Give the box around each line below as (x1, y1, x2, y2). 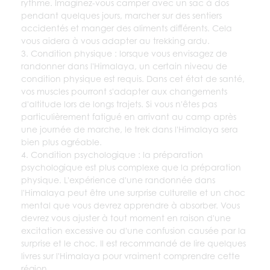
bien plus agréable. (21, 136, 102, 147)
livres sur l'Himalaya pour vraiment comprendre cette (21, 250, 240, 261)
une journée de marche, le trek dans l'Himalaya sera (21, 124, 238, 134)
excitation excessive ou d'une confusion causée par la (21, 225, 246, 236)
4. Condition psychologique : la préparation (21, 149, 203, 160)
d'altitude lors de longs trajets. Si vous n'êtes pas (21, 98, 217, 109)
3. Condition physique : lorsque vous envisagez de (21, 48, 227, 58)
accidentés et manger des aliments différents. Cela (21, 22, 232, 33)
